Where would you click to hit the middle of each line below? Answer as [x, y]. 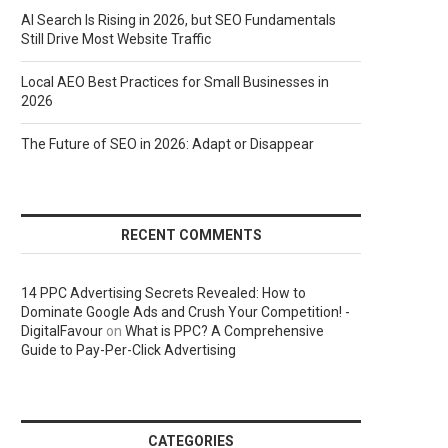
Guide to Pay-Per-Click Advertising [128, 350]
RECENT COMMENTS [191, 235]
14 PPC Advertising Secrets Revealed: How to [163, 293]
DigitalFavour [62, 331]
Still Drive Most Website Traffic [116, 39]
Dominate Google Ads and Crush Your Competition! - [185, 312]
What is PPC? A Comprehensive [224, 331]
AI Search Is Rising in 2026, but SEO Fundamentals [178, 20]
